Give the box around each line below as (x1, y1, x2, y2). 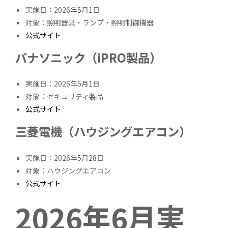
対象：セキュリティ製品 (25, 91, 104, 102)
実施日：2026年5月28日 (25, 152, 104, 163)
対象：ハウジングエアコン (25, 165, 111, 176)
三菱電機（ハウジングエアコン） (15, 123, 191, 140)
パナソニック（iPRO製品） (15, 49, 162, 67)
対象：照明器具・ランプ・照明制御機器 (25, 17, 154, 28)
